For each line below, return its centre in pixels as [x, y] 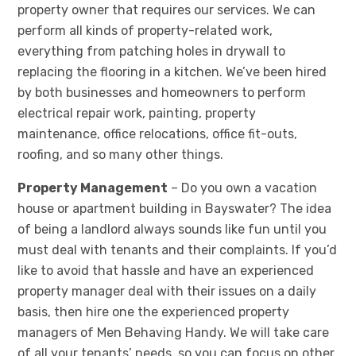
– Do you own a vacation [244, 188]
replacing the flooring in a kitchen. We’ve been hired [172, 72]
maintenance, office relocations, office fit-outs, [158, 134]
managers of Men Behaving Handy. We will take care [174, 333]
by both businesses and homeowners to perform [162, 93]
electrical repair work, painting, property [137, 113]
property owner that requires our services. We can [167, 10]
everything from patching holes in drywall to [152, 51]
